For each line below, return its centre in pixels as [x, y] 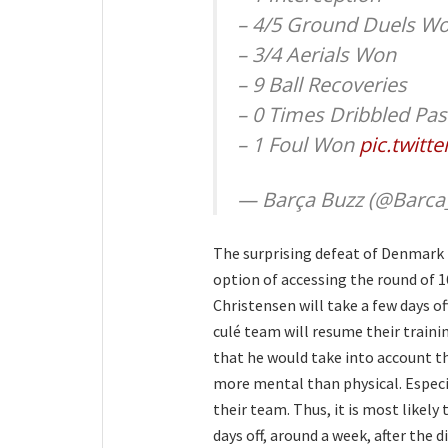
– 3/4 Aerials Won [316, 55]
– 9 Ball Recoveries [322, 85]
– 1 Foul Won [298, 145]
